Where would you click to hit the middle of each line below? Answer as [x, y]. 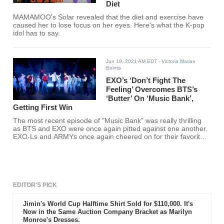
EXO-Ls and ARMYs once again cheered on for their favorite [109, 137]
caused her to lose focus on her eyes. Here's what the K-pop [109, 25]
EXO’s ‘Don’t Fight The [146, 80]
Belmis [114, 68]
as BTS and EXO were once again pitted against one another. [110, 129]
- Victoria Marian [176, 61]
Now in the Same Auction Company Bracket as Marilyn [107, 212]
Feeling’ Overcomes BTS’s [152, 89]
